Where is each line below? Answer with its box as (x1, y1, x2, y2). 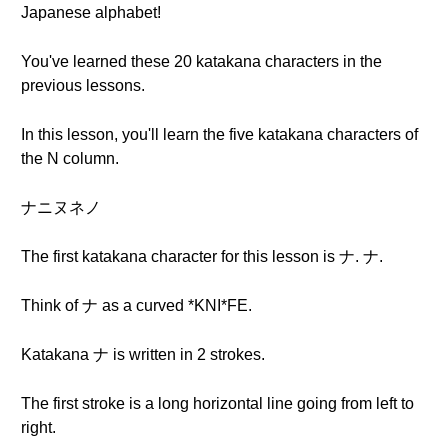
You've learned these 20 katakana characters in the (21, 53, 382, 70)
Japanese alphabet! (21, 4, 161, 21)
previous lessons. (21, 77, 145, 94)
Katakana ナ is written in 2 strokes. (21, 346, 265, 363)
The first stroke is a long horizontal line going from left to (21, 395, 414, 412)
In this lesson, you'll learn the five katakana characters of (21, 126, 418, 143)
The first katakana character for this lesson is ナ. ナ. (21, 248, 383, 265)
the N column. (21, 150, 119, 167)
